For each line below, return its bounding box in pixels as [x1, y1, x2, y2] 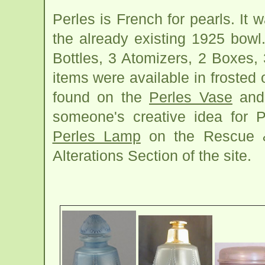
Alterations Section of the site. [52, 147, 251, 164]
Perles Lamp [52, 128, 141, 145]
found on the [52, 89, 150, 106]
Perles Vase [149, 89, 232, 106]
